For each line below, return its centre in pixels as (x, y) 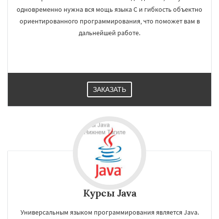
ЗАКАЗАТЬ (109, 89)
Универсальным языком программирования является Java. (109, 212)
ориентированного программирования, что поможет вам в (109, 21)
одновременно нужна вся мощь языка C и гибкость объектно (109, 9)
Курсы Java (109, 193)
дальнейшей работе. (109, 33)
